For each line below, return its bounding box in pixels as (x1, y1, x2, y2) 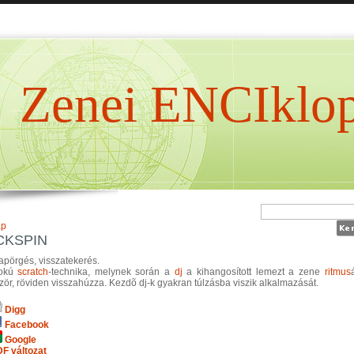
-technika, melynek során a (48, 266, 175, 278)
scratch (17, 266, 49, 278)
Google (2, 333, 36, 345)
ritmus (324, 266, 351, 278)
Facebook (2, 318, 49, 330)
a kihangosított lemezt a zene (182, 266, 325, 278)
